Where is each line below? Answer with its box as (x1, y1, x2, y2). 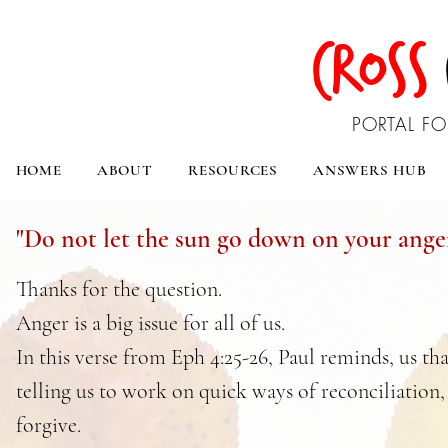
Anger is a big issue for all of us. (16, 310, 285, 336)
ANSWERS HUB (313, 161, 427, 179)
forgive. (16, 412, 81, 438)
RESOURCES (188, 161, 278, 179)
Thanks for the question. (16, 276, 222, 302)
